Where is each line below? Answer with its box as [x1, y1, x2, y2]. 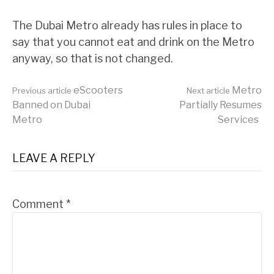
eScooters [72, 84, 123, 96]
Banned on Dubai [12, 99, 91, 111]
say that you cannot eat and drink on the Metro [12, 35, 254, 48]
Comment [12, 198, 66, 210]
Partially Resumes [179, 99, 262, 111]
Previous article [12, 86, 72, 95]
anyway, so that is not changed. [12, 52, 173, 65]
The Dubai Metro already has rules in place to [12, 19, 242, 32]
